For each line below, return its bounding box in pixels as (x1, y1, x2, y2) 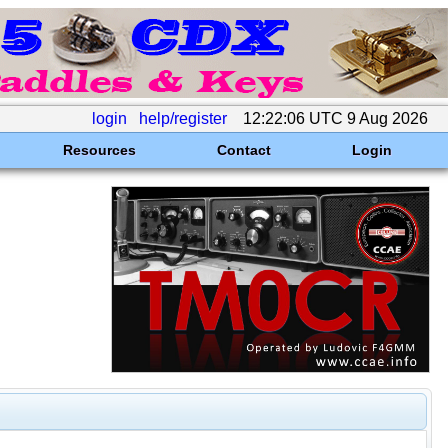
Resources (62, 142, 136, 158)
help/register (139, 110, 227, 127)
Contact (216, 142, 271, 158)
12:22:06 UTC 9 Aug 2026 (239, 110, 432, 127)
